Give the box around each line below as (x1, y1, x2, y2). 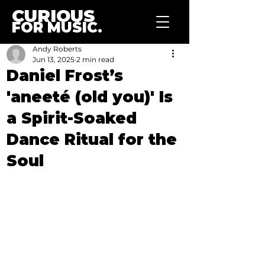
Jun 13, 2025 (33, 55, 75, 64)
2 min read (76, 55, 114, 64)
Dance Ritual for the (7, 130, 177, 149)
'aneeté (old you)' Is (7, 88, 173, 106)
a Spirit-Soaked (7, 109, 137, 128)
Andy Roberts (33, 44, 82, 53)
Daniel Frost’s (7, 66, 123, 85)
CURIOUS (12, 5, 95, 26)
